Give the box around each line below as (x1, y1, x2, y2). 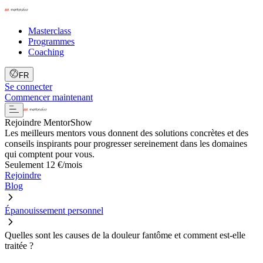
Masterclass (28, 26, 71, 36)
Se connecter (5, 82, 52, 92)
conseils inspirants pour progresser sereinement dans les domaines (5, 139, 247, 149)
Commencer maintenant (5, 92, 93, 102)
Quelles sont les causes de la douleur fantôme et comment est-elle (5, 230, 245, 240)
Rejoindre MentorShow (5, 117, 92, 127)
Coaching (28, 47, 64, 57)
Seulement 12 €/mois (5, 160, 82, 170)
